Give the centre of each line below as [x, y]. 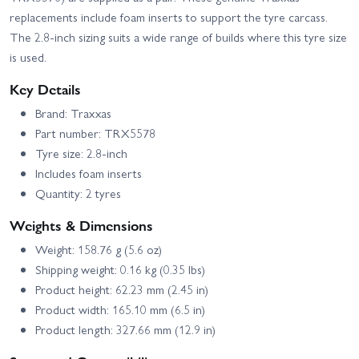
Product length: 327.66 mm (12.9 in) [125, 329]
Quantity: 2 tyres [78, 193]
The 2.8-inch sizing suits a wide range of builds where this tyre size [178, 36]
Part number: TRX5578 [95, 133]
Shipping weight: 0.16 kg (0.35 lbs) [120, 269]
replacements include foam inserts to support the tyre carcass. [169, 16]
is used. [28, 56]
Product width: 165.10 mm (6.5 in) [120, 309]
